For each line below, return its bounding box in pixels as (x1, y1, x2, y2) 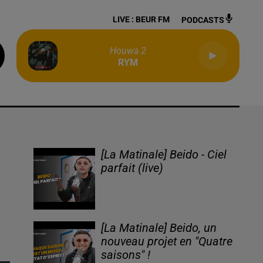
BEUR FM (136, 15, 170, 24)
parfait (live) (101, 161, 164, 175)
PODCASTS (181, 15, 224, 25)
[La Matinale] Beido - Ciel (101, 148, 227, 161)
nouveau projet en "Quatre (101, 235, 233, 249)
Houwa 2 (110, 45, 146, 56)
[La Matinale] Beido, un (101, 221, 217, 235)
